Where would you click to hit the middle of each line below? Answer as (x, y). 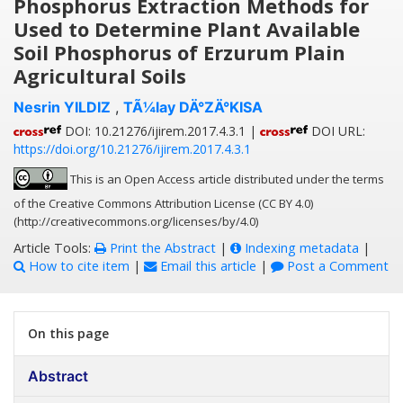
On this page (68, 334)
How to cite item (77, 266)
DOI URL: (336, 131)
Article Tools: (54, 248)
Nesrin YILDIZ (62, 107)
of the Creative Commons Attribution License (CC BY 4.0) (163, 204)
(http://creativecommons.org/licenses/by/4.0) (136, 222)
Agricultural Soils (100, 76)
